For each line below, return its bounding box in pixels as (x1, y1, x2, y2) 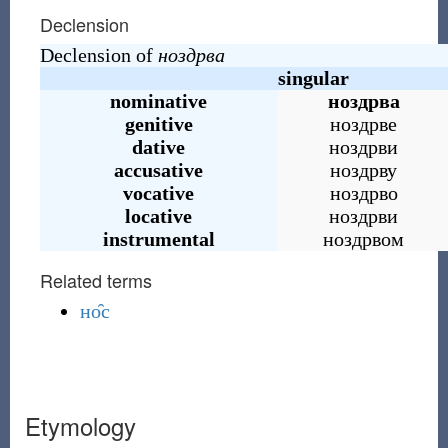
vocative (123, 182, 195, 204)
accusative (114, 159, 204, 181)
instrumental (102, 228, 215, 250)
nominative (110, 90, 208, 112)
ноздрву (330, 159, 398, 181)
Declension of (39, 44, 158, 66)
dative (132, 136, 186, 158)
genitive (124, 113, 193, 135)
